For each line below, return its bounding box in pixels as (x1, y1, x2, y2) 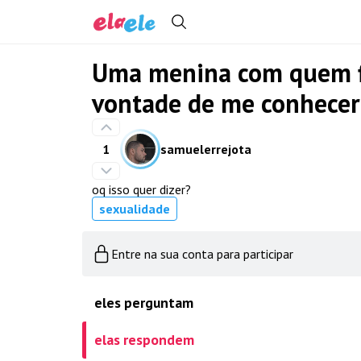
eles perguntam (94, 293, 193, 312)
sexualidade (99, 201, 170, 217)
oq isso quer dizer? (92, 181, 191, 197)
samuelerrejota (160, 141, 251, 157)
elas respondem (94, 330, 194, 349)
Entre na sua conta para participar (111, 246, 293, 262)
